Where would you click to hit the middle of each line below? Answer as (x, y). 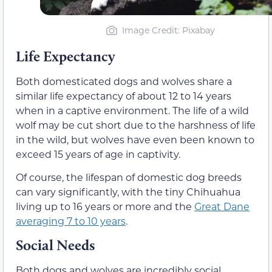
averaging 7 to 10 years (71, 220)
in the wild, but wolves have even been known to (135, 139)
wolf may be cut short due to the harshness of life (136, 124)
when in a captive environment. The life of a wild (132, 110)
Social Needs (55, 245)
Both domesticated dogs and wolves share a (124, 81)
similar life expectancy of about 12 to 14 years (124, 95)
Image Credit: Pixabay (168, 30)
